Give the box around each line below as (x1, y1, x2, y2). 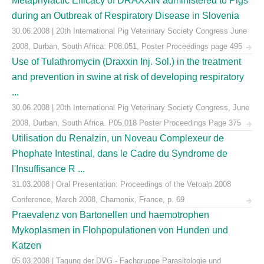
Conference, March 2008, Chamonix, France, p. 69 (12, 195, 184, 204)
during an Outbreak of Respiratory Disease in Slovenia (12, 11, 239, 21)
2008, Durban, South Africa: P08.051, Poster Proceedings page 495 (12, 42, 242, 51)
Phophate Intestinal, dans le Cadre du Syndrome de (12, 148, 227, 159)
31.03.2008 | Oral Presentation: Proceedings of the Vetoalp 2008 (12, 180, 231, 189)
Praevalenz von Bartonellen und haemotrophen (12, 210, 209, 220)
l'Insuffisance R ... (12, 164, 85, 174)
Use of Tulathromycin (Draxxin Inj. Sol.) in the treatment (12, 57, 241, 67)
